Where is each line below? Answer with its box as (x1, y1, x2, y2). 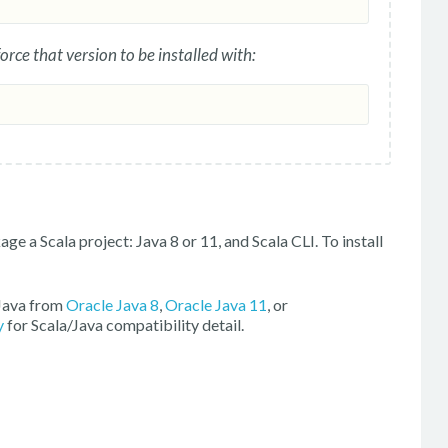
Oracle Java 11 (165, 295, 267, 315)
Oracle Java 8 (66, 295, 159, 315)
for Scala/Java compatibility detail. (4, 315, 244, 335)
